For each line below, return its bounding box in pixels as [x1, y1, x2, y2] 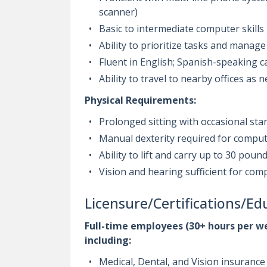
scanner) [99, 5, 138, 18]
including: [85, 234, 131, 247]
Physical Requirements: [85, 94, 196, 107]
